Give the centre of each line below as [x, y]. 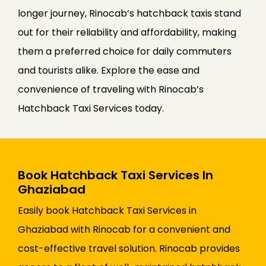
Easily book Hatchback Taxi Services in [107, 211]
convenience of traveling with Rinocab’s [111, 90]
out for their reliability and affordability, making [127, 33]
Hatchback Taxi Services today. [91, 109]
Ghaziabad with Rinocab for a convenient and [124, 230]
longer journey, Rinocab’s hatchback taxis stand [129, 14]
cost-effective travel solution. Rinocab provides [129, 249]
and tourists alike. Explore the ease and [109, 71]
